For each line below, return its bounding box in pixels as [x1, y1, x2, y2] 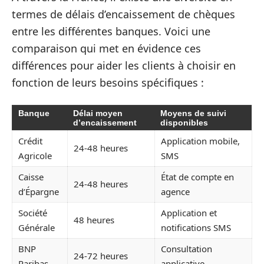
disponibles [160, 117, 208, 127]
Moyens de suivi [160, 108, 226, 118]
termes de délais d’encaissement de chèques [12, 7, 235, 21]
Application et [161, 206, 217, 219]
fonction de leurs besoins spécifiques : [12, 75, 204, 90]
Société [18, 206, 47, 219]
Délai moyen [73, 108, 123, 118]
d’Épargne [18, 185, 59, 197]
